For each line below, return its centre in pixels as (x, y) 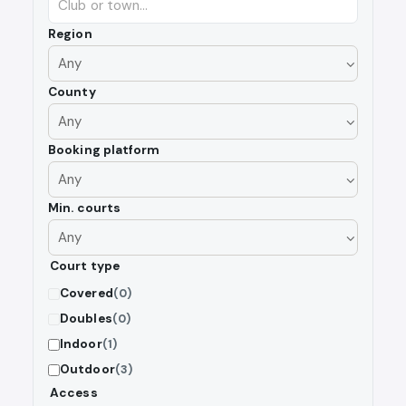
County (72, 92)
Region (70, 34)
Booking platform (104, 150)
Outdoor (87, 370)
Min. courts (85, 208)
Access (74, 393)
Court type (85, 266)
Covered (87, 294)
